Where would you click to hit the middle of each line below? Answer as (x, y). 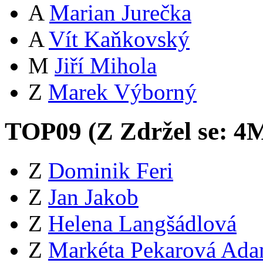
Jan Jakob (93, 197)
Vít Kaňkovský (119, 39)
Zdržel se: (173, 131)
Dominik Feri (111, 171)
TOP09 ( (50, 131)
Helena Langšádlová (142, 224)
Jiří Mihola (106, 66)
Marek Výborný (122, 92)
